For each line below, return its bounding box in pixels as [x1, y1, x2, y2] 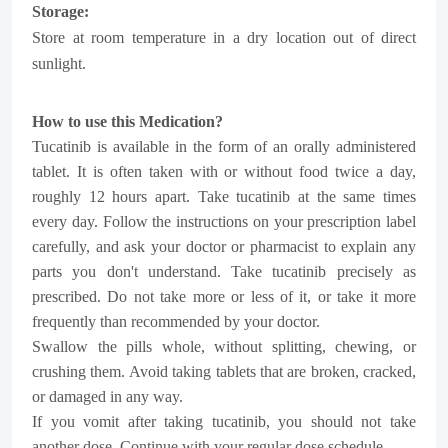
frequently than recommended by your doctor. [32, 313, 320, 330]
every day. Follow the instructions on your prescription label [32, 213, 416, 230]
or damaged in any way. [32, 388, 183, 405]
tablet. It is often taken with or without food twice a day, [32, 163, 416, 180]
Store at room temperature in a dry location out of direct [32, 29, 416, 46]
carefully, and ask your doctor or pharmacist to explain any [32, 238, 416, 255]
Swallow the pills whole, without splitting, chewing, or [32, 338, 416, 355]
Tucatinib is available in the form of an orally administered [32, 138, 416, 155]
